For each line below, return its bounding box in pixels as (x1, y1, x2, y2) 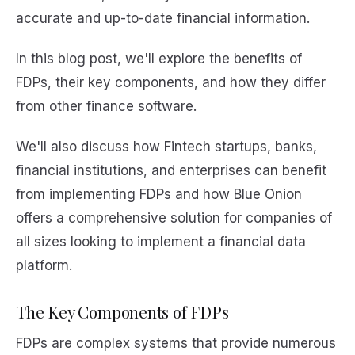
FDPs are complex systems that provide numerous (16, 334, 336, 351)
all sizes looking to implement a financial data (16, 234, 306, 250)
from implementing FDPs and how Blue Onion (16, 186, 302, 203)
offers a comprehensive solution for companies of (16, 210, 332, 227)
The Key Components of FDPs (16, 300, 229, 323)
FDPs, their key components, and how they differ (16, 74, 326, 91)
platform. (16, 258, 72, 274)
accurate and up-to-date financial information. (16, 10, 310, 27)
